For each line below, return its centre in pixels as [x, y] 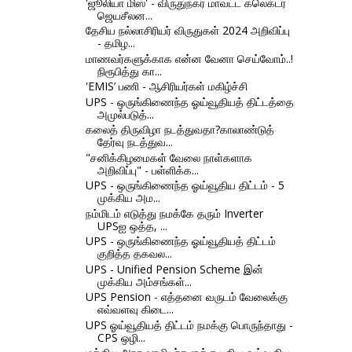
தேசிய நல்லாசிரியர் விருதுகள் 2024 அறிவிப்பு [187, 31]
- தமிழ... [116, 43]
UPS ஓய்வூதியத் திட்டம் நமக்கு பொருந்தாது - [189, 324]
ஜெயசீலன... [125, 15]
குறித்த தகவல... [134, 254]
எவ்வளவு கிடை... [135, 310]
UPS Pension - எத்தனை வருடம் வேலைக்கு [186, 297]
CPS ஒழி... [121, 337]
